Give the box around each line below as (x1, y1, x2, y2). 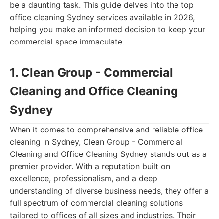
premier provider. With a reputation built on (10, 161, 170, 171)
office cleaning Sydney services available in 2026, (10, 12, 195, 22)
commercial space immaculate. (10, 37, 124, 46)
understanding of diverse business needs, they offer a (10, 186, 209, 196)
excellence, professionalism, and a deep (10, 174, 157, 183)
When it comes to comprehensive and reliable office (10, 125, 203, 134)
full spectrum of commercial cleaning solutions (10, 198, 183, 208)
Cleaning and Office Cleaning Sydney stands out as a (10, 149, 207, 159)
